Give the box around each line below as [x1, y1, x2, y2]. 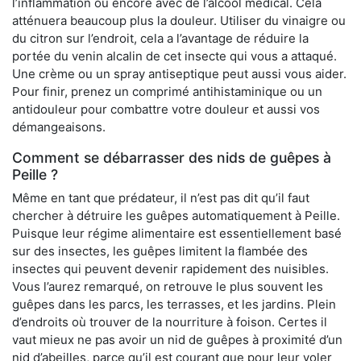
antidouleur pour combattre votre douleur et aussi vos [12, 102, 320, 118]
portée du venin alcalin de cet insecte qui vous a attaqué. [12, 48, 337, 64]
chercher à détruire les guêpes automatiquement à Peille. [12, 208, 340, 224]
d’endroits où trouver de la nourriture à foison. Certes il [12, 314, 327, 330]
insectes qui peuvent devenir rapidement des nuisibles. [12, 261, 329, 277]
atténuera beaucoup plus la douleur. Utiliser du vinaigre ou [12, 13, 346, 29]
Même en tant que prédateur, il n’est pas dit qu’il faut [12, 190, 309, 206]
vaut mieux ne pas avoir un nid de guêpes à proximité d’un [12, 332, 342, 348]
